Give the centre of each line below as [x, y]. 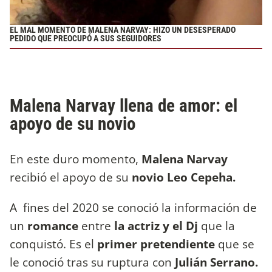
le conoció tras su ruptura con [91, 262]
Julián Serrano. [216, 262]
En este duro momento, [76, 159]
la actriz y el [148, 225]
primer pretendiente [155, 243]
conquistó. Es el [52, 243]
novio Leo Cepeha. [185, 177]
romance [53, 225]
